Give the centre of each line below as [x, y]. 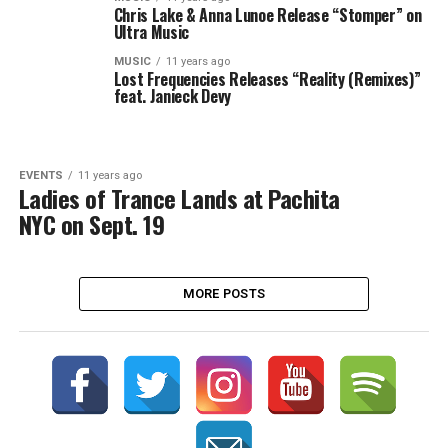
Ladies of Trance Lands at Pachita [179, 198]
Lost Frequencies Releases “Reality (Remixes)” [267, 79]
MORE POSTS [224, 293]
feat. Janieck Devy [172, 96]
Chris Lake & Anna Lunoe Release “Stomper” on [267, 15]
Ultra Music [151, 32]
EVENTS [40, 175]
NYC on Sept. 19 [91, 224]
